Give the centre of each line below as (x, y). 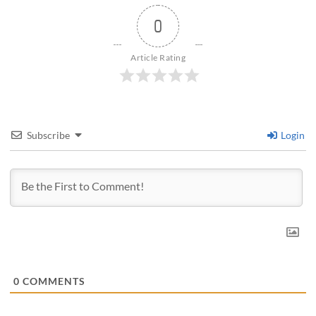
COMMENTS (53, 281)
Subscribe (49, 135)
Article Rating (158, 57)
